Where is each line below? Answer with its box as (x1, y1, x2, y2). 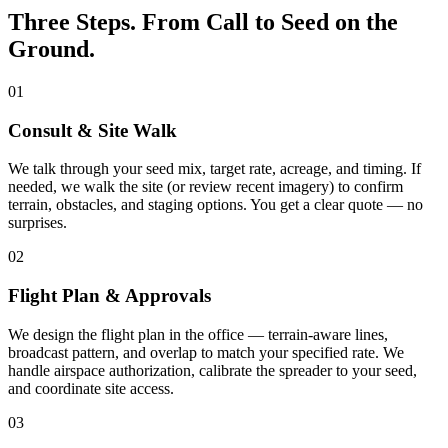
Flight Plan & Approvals (8, 285, 211, 307)
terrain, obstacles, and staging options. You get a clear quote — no (8, 196, 423, 214)
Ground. (8, 36, 95, 63)
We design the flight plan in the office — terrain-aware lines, (8, 325, 388, 343)
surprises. (8, 214, 67, 232)
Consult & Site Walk (8, 119, 177, 141)
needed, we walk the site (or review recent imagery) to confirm (8, 178, 403, 196)
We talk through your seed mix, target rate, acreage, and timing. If (8, 160, 421, 178)
